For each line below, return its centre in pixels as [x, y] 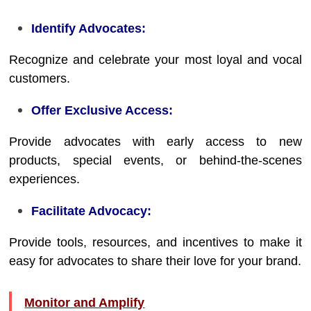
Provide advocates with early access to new [155, 142]
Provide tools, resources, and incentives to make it [155, 242]
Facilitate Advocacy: [92, 211]
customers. [40, 78]
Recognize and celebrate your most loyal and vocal [155, 60]
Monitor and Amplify [85, 303]
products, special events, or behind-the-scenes [155, 160]
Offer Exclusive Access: [102, 110]
